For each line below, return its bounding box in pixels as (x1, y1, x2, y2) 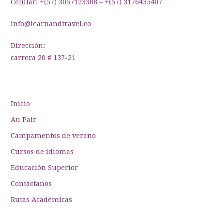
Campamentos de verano (11, 131, 96, 139)
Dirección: (11, 41, 46, 49)
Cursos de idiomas (11, 147, 74, 155)
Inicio (11, 99, 31, 108)
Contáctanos (11, 179, 52, 187)
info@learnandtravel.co (11, 19, 92, 28)
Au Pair (11, 115, 37, 124)
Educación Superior (11, 163, 78, 171)
